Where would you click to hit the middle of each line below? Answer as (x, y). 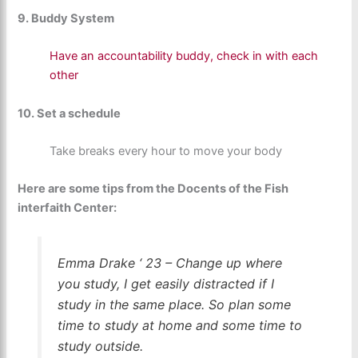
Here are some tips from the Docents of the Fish (153, 189)
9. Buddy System (66, 18)
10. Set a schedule (70, 113)
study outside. (100, 346)
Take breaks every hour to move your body (166, 151)
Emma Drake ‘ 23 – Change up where (169, 263)
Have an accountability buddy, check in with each (184, 56)
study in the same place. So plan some (174, 305)
